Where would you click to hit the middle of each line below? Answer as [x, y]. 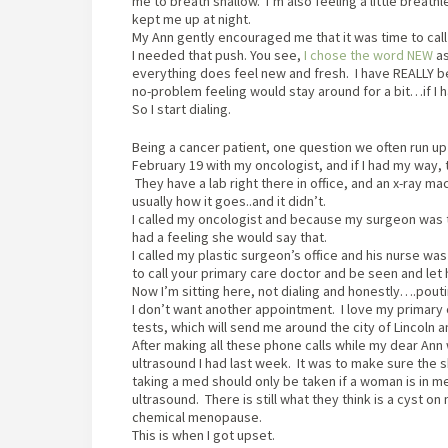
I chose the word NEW [367, 55]
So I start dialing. [181, 109]
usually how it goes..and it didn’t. [229, 201]
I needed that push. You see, [216, 55]
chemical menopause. [200, 417]
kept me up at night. [191, 19]
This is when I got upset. [206, 435]
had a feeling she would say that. [229, 237]
